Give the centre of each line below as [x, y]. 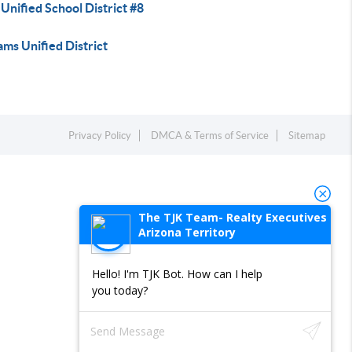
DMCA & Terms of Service [210, 136]
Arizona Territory [187, 232]
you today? [120, 290]
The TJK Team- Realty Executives [233, 217]
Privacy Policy [100, 136]
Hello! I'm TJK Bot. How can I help [177, 274]
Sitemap [307, 136]
